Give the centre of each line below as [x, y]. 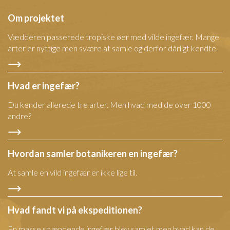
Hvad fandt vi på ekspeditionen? [75, 210]
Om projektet [36, 18]
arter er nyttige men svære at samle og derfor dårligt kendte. [113, 48]
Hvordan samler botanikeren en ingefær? [93, 153]
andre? [20, 116]
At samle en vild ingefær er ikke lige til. [72, 172]
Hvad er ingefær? [44, 85]
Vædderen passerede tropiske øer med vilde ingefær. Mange [113, 36]
